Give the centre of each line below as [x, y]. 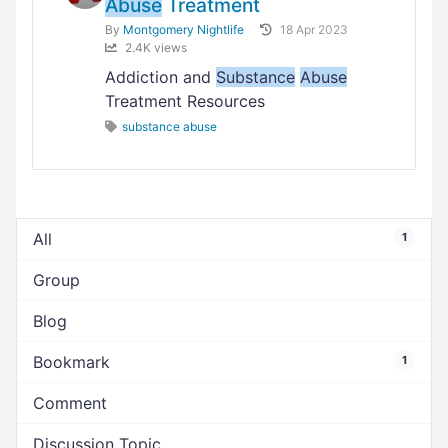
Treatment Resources [185, 101]
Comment [70, 403]
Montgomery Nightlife [183, 29]
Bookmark [71, 362]
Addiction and [160, 77]
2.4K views [156, 47]
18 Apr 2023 [314, 29]
